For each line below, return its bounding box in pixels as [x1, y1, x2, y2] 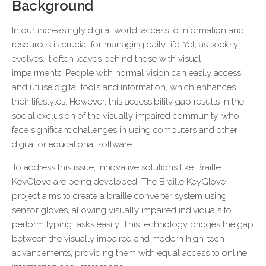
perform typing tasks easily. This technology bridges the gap [12, 219, 254, 230]
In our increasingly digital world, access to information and [12, 25, 244, 36]
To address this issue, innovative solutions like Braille [12, 162, 221, 173]
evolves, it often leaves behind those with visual [12, 53, 201, 64]
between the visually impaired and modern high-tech [12, 233, 224, 244]
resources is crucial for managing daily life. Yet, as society [12, 39, 238, 50]
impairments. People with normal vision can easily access [12, 68, 241, 78]
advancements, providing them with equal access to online [12, 248, 247, 258]
